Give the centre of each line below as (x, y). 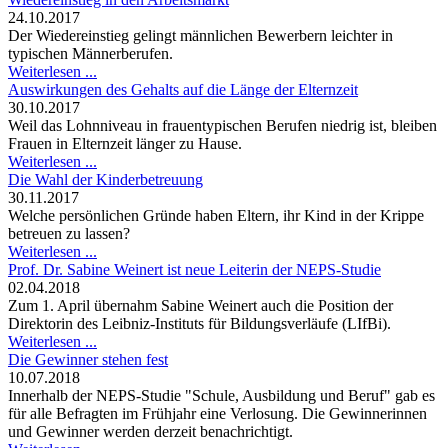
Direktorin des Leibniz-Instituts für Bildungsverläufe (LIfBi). (199, 324)
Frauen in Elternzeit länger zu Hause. (125, 144)
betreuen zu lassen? (69, 234)
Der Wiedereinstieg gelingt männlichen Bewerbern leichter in (200, 36)
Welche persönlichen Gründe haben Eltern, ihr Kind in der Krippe (216, 216)
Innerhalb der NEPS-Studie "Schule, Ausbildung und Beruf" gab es (221, 396)
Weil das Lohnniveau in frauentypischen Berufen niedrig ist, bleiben (222, 126)
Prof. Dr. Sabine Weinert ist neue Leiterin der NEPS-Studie (194, 270)
